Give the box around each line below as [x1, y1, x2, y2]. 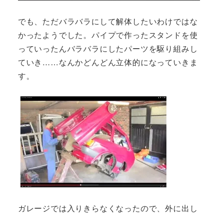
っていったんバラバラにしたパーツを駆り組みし [18, 42, 198, 54]
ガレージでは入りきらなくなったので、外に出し [18, 202, 198, 214]
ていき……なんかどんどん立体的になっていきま [18, 56, 198, 68]
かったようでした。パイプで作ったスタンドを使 [18, 29, 198, 40]
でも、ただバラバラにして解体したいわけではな [18, 15, 198, 27]
